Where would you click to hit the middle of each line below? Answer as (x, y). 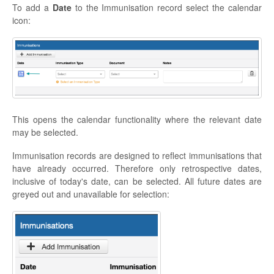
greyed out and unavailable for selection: (91, 194)
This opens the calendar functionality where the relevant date (137, 119)
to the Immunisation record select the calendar (167, 8)
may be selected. (45, 132)
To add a (32, 8)
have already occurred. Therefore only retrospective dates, (137, 168)
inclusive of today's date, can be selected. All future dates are (137, 181)
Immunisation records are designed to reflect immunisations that (137, 155)
